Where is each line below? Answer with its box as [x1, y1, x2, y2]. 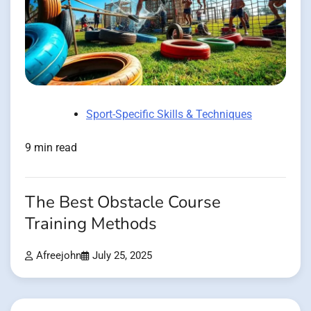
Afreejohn [36, 250, 81, 262]
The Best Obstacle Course [25, 191, 221, 215]
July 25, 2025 [92, 250, 152, 262]
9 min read [25, 141, 77, 155]
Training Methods [25, 212, 157, 236]
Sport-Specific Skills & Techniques [86, 108, 252, 121]
